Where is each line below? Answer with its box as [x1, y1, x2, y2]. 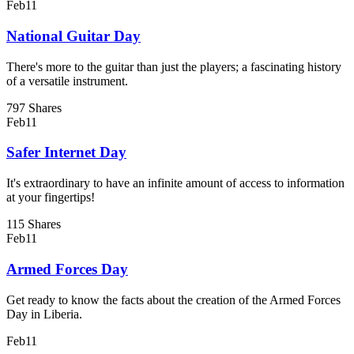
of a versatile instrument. [6, 73, 128, 88]
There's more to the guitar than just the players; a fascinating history [6, 59, 341, 73]
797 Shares [6, 100, 62, 115]
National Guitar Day [6, 28, 141, 45]
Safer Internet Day [6, 144, 126, 161]
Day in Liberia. [6, 307, 82, 321]
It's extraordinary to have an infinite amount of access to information [6, 176, 345, 190]
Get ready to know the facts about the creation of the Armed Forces [6, 292, 341, 307]
